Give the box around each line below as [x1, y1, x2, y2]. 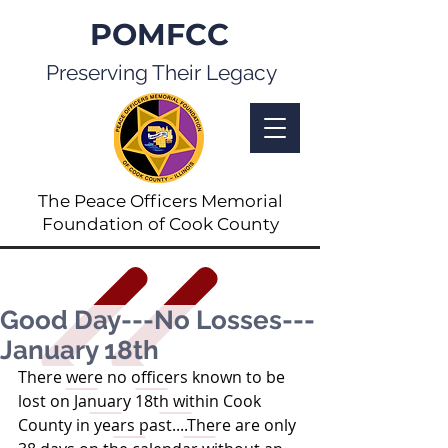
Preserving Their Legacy [45, 60, 277, 85]
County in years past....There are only [18, 414, 300, 436]
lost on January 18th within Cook [18, 390, 265, 412]
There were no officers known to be [18, 366, 289, 388]
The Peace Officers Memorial [37, 191, 283, 211]
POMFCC [90, 16, 229, 53]
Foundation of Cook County [41, 214, 279, 234]
